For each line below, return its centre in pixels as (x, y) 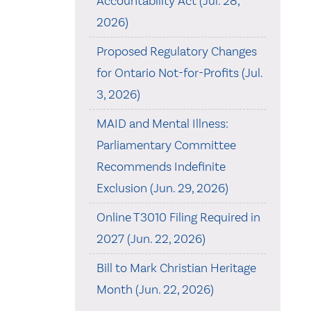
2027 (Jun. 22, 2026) (151, 238)
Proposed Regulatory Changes (176, 51)
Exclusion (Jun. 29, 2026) (162, 188)
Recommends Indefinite (161, 166)
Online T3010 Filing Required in (178, 217)
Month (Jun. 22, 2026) (155, 289)
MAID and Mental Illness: (162, 123)
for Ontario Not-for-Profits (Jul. (179, 73)
